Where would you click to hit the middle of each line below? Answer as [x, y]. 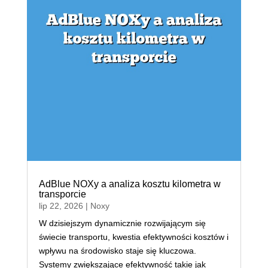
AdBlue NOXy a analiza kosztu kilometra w [130, 184]
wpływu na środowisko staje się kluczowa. [117, 251]
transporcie [62, 194]
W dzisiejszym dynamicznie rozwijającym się [122, 223]
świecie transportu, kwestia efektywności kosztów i [133, 237]
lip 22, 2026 [61, 206]
